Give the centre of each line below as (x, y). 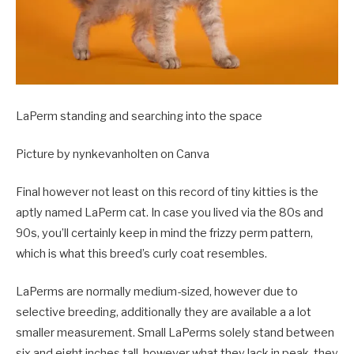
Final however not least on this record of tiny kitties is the (167, 192)
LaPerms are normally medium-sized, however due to (157, 292)
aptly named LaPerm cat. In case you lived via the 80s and (169, 213)
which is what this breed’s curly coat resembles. (143, 254)
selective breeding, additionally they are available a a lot (164, 313)
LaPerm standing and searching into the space (139, 116)
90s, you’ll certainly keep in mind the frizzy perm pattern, (164, 233)
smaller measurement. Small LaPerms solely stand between (175, 333)
